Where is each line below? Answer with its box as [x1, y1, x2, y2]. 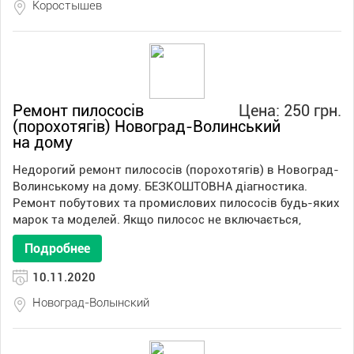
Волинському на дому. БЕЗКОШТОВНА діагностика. [13, 179, 307, 194]
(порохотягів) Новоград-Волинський [13, 117, 281, 136]
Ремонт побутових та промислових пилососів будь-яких [13, 196, 340, 210]
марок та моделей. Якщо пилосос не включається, [13, 213, 301, 227]
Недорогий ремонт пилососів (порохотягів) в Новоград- [13, 163, 339, 177]
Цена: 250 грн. [239, 101, 341, 120]
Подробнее [24, 241, 90, 256]
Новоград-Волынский [32, 296, 149, 310]
